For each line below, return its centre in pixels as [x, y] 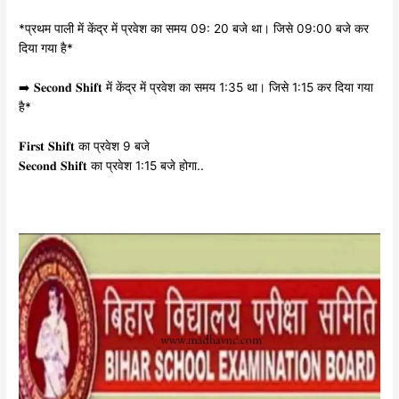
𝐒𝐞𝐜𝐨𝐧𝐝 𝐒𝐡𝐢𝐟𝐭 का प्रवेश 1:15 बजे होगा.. [112, 165]
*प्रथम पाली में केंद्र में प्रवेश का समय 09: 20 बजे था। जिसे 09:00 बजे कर [194, 28]
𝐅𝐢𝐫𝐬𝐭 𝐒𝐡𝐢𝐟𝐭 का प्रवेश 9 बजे [85, 146]
